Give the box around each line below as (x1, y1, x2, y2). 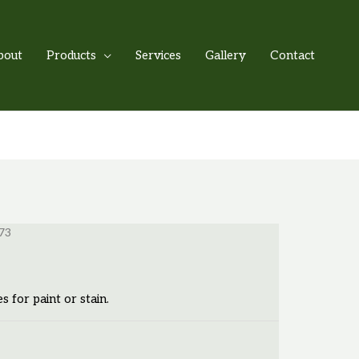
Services (135, 48, 181, 63)
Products (46, 48, 96, 63)
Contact (270, 48, 315, 63)
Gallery (205, 48, 246, 63)
